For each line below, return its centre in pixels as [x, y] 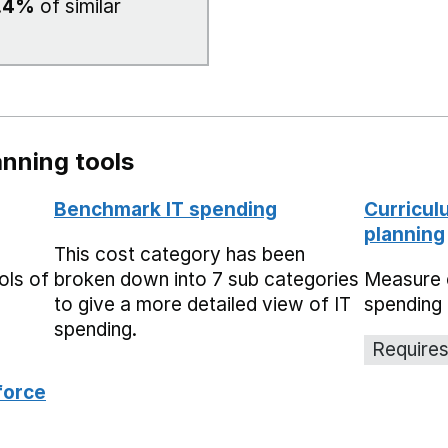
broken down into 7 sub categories [206, 279]
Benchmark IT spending [165, 209]
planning [404, 234]
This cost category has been [179, 254]
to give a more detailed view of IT [202, 304]
